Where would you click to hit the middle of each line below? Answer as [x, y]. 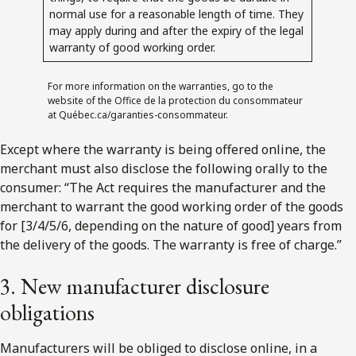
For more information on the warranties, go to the [161, 86]
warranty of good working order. [133, 47]
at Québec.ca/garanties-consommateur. [138, 114]
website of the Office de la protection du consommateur [176, 100]
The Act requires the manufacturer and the [197, 187]
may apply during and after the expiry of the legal [177, 30]
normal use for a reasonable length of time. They [177, 14]
